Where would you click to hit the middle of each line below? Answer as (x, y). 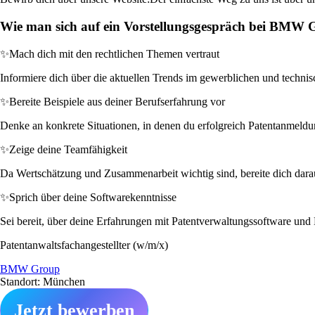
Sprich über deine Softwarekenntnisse (93, 197)
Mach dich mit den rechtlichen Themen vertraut (114, 53)
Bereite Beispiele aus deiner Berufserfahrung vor (117, 101)
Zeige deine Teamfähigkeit (68, 149)
